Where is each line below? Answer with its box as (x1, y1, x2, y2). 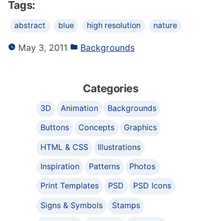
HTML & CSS (40, 142, 88, 152)
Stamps (112, 200, 141, 210)
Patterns (89, 161, 120, 172)
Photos (129, 161, 156, 172)
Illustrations (98, 142, 141, 152)
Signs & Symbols (40, 200, 103, 210)
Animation (61, 103, 99, 113)
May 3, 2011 (16, 42, 68, 53)
